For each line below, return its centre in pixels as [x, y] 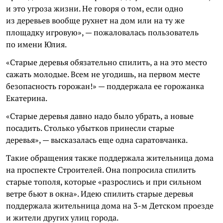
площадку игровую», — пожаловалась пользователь [102, 32]
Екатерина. [27, 98]
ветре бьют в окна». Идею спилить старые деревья [100, 194]
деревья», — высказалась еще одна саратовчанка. [97, 140]
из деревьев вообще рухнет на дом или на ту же [95, 20]
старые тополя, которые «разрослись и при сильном [104, 182]
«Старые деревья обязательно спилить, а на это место [107, 62]
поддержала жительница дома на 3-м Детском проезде [110, 206]
